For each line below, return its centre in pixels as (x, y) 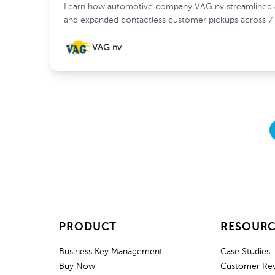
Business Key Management (111, 252)
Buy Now (77, 266)
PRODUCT (88, 227)
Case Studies (245, 252)
